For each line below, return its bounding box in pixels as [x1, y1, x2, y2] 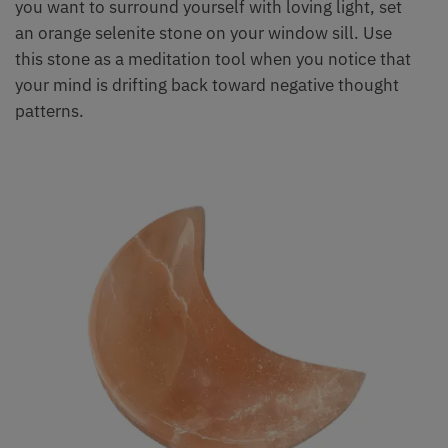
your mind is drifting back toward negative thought [15, 74, 399, 97]
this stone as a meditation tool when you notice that [15, 48, 411, 71]
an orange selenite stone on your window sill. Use [15, 22, 392, 45]
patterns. [15, 100, 84, 123]
